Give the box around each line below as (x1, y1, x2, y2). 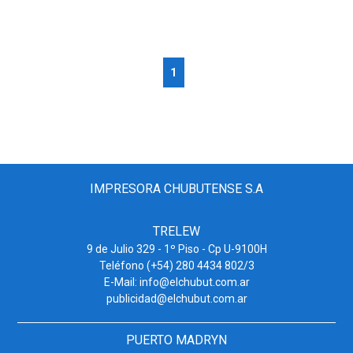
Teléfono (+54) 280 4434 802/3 (98, 259, 255, 272)
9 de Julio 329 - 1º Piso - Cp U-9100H (86, 243, 267, 255)
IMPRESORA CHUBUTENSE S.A (90, 181, 263, 196)
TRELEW (153, 224, 200, 239)
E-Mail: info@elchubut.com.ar (103, 276, 250, 288)
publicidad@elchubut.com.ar (106, 292, 247, 305)
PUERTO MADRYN (126, 333, 227, 347)
